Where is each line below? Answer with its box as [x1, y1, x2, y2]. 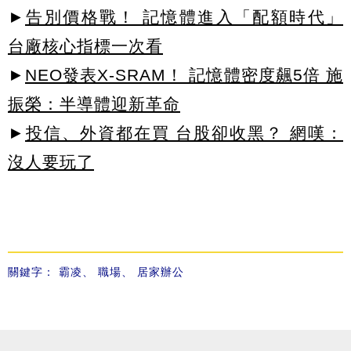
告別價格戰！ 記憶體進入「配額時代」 [25, 7, 343, 26]
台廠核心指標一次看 [8, 36, 163, 55]
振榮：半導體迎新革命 [8, 94, 180, 113]
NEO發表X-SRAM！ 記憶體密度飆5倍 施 [25, 65, 343, 84]
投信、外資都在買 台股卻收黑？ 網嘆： [25, 123, 343, 142]
